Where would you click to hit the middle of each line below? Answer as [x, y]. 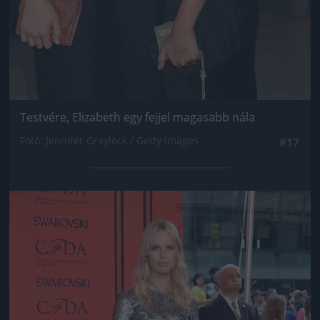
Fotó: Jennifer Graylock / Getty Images [109, 140]
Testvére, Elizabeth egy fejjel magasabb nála [137, 117]
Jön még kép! [160, 211]
